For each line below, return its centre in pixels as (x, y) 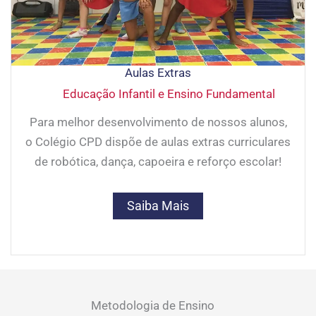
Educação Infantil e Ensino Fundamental (169, 94)
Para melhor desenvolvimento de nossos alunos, (158, 122)
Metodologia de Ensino (152, 306)
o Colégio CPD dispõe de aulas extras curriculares (158, 142)
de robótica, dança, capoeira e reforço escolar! (158, 162)
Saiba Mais (158, 206)
